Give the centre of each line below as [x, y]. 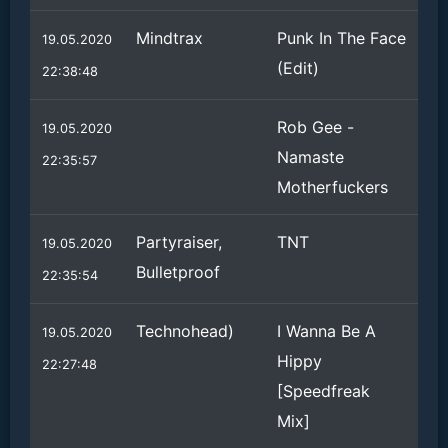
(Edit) [298, 68]
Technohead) [185, 331]
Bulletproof [178, 272]
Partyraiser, [179, 242]
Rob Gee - [315, 127]
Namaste [310, 157]
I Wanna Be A [326, 331]
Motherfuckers [332, 187]
